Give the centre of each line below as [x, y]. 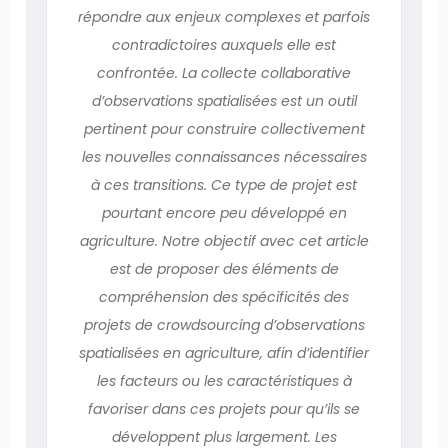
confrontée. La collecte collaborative [224, 72]
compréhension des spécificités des [224, 296]
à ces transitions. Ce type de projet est [224, 184]
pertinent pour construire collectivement [224, 128]
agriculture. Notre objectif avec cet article [224, 240]
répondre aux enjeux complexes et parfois [224, 16]
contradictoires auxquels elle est [224, 44]
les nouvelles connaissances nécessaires [224, 156]
